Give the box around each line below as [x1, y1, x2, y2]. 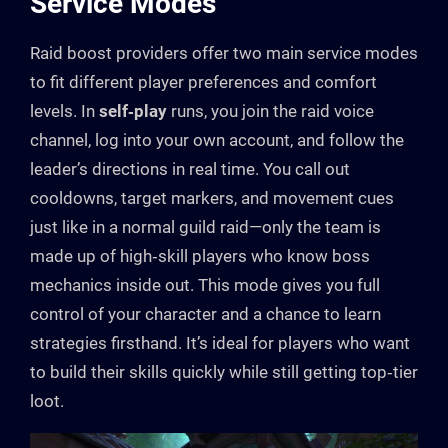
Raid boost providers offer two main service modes [30, 42, 418, 63]
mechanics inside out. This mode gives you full [30, 274, 380, 295]
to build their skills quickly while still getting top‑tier [30, 361, 418, 382]
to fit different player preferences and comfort [30, 71, 377, 92]
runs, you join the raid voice [167, 100, 374, 121]
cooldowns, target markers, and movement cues [30, 187, 394, 208]
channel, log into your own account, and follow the [30, 129, 404, 150]
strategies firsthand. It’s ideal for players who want [30, 332, 410, 353]
